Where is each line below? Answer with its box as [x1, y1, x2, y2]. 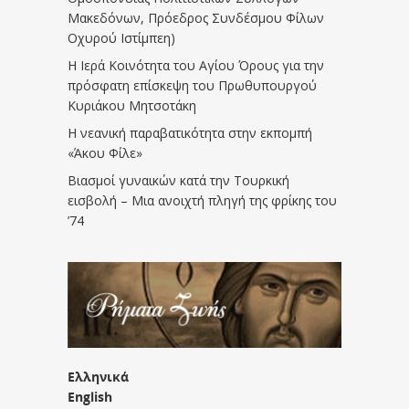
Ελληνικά [68, 368, 129, 386]
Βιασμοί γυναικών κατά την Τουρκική [68, 172, 289, 190]
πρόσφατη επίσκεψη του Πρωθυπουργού [68, 77, 317, 95]
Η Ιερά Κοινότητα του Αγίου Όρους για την [68, 57, 324, 75]
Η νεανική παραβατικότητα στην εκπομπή [68, 124, 312, 142]
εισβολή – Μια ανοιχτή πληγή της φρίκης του [68, 192, 337, 210]
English [68, 388, 112, 406]
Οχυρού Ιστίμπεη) [68, 29, 175, 47]
